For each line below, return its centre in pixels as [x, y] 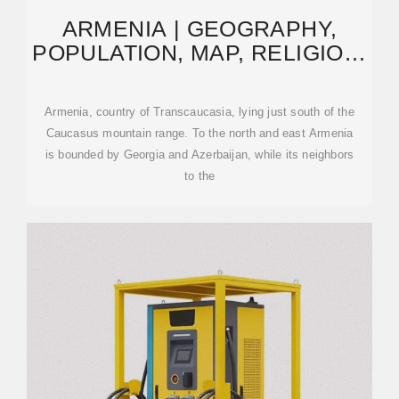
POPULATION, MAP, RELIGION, [199, 53]
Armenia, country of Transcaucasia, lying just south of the [199, 112]
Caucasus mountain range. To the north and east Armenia [199, 133]
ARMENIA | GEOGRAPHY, [199, 28]
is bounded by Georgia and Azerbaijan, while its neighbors [199, 155]
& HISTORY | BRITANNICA [199, 77]
